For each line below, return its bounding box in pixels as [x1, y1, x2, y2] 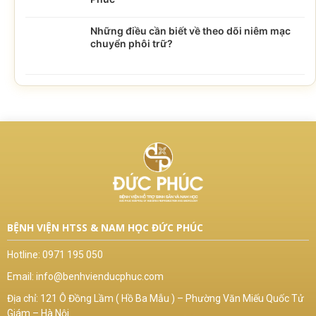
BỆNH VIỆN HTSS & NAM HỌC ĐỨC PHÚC [7, 220, 203, 234]
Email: [7, 270, 36, 282]
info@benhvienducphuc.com [36, 270, 164, 282]
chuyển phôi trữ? [90, 37, 173, 50]
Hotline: [7, 248, 42, 260]
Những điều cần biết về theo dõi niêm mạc [90, 25, 291, 37]
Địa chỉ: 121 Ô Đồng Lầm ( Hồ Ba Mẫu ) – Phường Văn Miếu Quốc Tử [7, 292, 304, 304]
